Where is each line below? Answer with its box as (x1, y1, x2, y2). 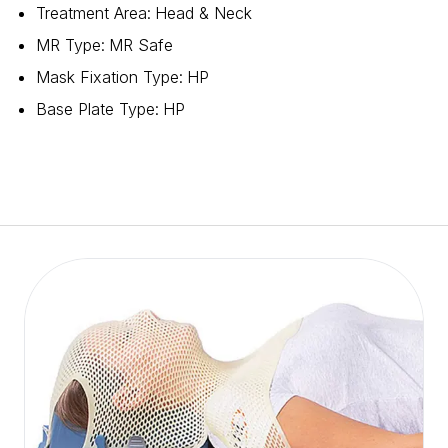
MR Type (35, 35, 101, 56)
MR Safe (108, 35, 173, 56)
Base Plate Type (35, 99, 155, 120)
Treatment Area (35, 3, 147, 24)
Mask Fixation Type (35, 67, 179, 88)
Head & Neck (154, 3, 252, 24)
